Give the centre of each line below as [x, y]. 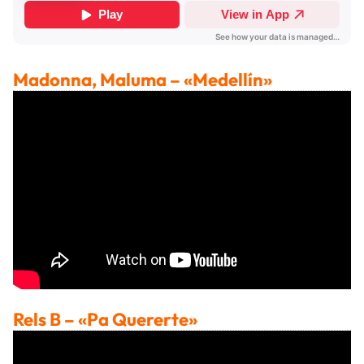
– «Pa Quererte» [131, 319]
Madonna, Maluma [91, 80]
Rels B [39, 319]
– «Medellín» [221, 80]
